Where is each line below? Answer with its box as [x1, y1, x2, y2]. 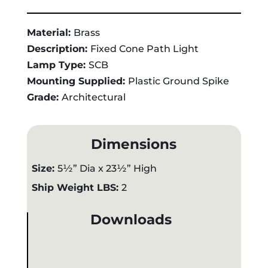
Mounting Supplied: [26, 75, 128, 87]
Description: [26, 43, 90, 55]
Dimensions [91, 136, 177, 153]
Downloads [90, 211, 172, 229]
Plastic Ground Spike [127, 75, 229, 87]
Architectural [61, 92, 126, 103]
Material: [26, 27, 74, 39]
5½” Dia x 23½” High [57, 163, 157, 175]
